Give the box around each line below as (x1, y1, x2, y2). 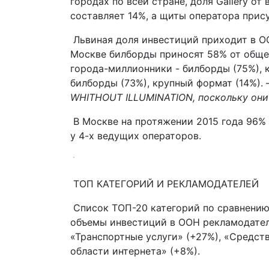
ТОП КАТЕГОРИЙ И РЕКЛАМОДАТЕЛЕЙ (73, 177, 259, 190)
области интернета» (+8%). (70, 244, 200, 257)
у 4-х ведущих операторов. (70, 129, 201, 142)
